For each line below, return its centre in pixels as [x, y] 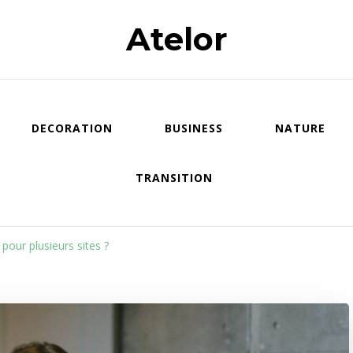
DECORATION [72, 128]
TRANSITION [174, 178]
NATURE [300, 128]
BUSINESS [193, 128]
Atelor [176, 39]
